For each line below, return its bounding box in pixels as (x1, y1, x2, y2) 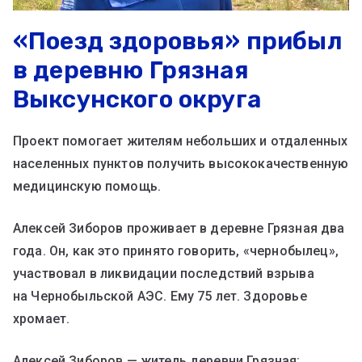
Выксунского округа (13, 85, 261, 115)
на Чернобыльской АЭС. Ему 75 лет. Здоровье (13, 288, 307, 305)
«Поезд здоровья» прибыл (13, 27, 343, 57)
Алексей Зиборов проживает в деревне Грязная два (13, 221, 345, 237)
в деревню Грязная (13, 56, 249, 86)
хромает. (13, 311, 70, 327)
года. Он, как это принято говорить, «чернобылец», (13, 243, 339, 259)
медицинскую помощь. (13, 179, 162, 195)
